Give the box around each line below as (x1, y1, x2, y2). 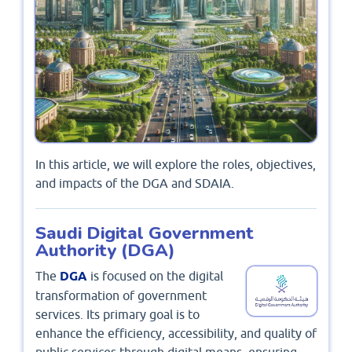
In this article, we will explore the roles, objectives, (35, 157, 316, 172)
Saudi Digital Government (35, 221, 254, 246)
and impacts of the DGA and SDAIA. (35, 176, 234, 191)
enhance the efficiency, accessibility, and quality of (35, 326, 317, 341)
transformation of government (35, 288, 207, 303)
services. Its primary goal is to (35, 307, 200, 322)
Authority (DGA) (35, 238, 175, 263)
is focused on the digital (90, 269, 223, 284)
